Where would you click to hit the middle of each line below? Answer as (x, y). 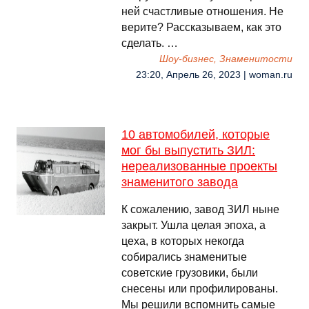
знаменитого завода (180, 182)
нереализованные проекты (199, 166)
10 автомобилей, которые (196, 134)
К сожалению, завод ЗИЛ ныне (200, 209)
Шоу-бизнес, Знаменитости (226, 59)
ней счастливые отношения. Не (202, 11)
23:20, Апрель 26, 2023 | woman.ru (214, 75)
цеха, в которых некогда (183, 241)
